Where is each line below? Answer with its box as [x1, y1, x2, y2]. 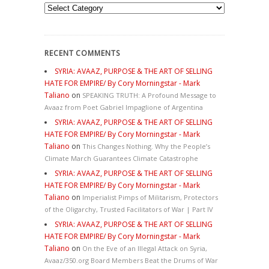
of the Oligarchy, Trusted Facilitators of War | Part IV [44, 204, 213, 214]
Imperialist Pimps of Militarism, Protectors [82, 192, 218, 202]
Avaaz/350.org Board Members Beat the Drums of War [44, 255, 218, 265]
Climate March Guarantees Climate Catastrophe [44, 153, 198, 163]
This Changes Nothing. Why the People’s [82, 141, 210, 151]
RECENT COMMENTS [44, 47, 120, 58]
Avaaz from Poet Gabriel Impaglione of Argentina [44, 102, 203, 112]
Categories [44, 2, 86, 14]
